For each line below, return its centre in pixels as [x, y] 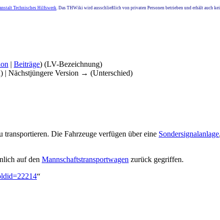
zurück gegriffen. [156, 159]
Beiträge [27, 64]
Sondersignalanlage [189, 134]
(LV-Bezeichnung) [73, 64]
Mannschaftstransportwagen [85, 159]
